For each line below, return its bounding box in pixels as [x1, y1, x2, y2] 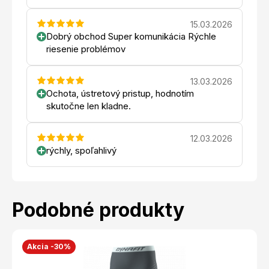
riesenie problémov [46, 43, 125, 55]
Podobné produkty [12, 198, 184, 222]
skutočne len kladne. [46, 100, 131, 112]
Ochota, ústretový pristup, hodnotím [46, 87, 194, 99]
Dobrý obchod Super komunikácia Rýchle [46, 30, 216, 42]
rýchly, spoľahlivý [46, 144, 116, 156]
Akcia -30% [27, 241, 71, 251]
